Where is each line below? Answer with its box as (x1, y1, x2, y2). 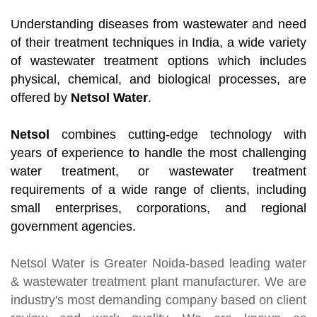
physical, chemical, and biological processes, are (11, 72, 306, 87)
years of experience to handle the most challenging (11, 146, 306, 161)
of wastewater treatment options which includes (11, 54, 306, 69)
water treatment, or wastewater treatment (11, 164, 306, 179)
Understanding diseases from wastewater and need (11, 17, 306, 32)
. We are (256, 275, 307, 289)
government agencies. (11, 219, 136, 234)
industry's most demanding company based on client (11, 293, 306, 308)
